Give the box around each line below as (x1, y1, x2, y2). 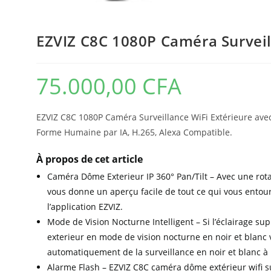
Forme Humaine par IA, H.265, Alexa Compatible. (36, 126, 232, 139)
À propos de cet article (36, 152, 143, 166)
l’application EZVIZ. (47, 201, 123, 213)
